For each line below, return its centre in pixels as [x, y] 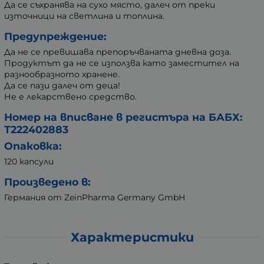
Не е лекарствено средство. [70, 96]
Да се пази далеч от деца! [62, 85]
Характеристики [132, 237]
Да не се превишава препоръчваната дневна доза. [118, 52]
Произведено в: [47, 181]
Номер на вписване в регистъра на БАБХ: [123, 117]
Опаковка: [33, 146]
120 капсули [29, 161]
